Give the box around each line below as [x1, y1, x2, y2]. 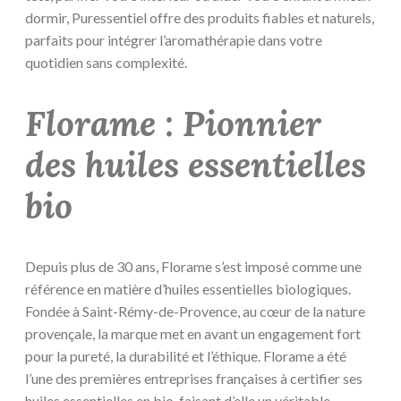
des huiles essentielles [25, 141, 366, 187]
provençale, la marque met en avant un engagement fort [25, 325, 361, 343]
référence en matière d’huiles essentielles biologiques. [25, 280, 351, 298]
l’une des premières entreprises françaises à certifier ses [25, 370, 363, 388]
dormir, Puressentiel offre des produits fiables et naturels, [25, 9, 374, 27]
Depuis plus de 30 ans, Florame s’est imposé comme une [25, 258, 362, 276]
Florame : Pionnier [25, 100, 321, 146]
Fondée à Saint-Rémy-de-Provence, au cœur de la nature [25, 303, 365, 320]
